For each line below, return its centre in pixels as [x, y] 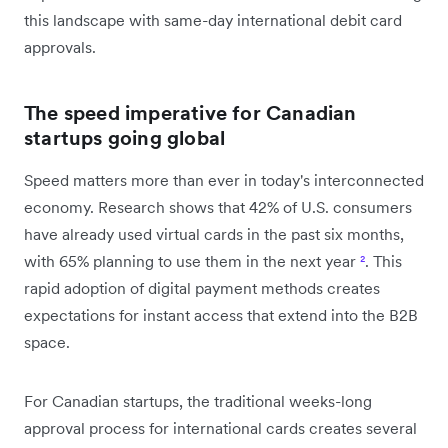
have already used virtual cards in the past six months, [214, 233]
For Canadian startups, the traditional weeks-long [198, 400]
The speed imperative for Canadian [190, 112]
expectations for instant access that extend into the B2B [221, 314]
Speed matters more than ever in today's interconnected [224, 179]
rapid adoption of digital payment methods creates [202, 287]
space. [47, 341]
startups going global [125, 137]
